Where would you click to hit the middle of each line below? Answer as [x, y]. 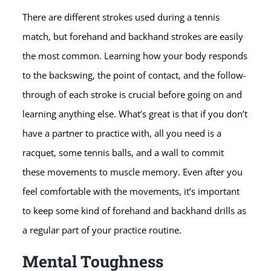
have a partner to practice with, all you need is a [122, 133]
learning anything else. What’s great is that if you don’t [135, 113]
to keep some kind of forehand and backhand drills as [135, 210]
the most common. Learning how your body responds [135, 55]
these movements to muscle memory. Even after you [133, 171]
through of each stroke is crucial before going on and [132, 94]
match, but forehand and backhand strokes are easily [133, 36]
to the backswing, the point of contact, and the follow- [135, 75]
